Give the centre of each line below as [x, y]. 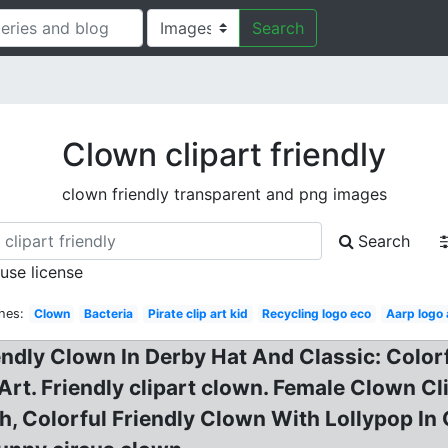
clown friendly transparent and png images [224, 194]
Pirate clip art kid [197, 313]
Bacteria [109, 313]
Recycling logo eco [317, 313]
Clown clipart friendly [224, 154]
